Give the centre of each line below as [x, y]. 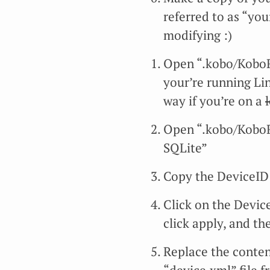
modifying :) [198, 36]
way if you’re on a [214, 101]
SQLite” [185, 148]
